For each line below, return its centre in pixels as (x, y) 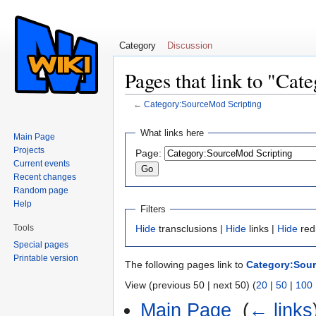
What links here (172, 133)
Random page (41, 190)
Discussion (190, 45)
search (233, 115)
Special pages (41, 244)
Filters (153, 209)
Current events (42, 163)
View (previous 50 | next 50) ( (190, 285)
